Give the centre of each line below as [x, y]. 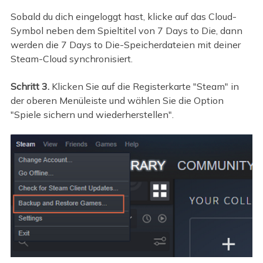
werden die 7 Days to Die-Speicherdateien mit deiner [125, 45]
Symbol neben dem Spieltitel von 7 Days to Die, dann [126, 31]
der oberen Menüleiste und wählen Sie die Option [117, 100]
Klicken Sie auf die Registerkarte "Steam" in [145, 86]
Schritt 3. [31, 86]
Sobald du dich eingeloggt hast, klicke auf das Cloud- [123, 17]
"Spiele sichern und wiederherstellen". [92, 114]
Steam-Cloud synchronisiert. [71, 59]
